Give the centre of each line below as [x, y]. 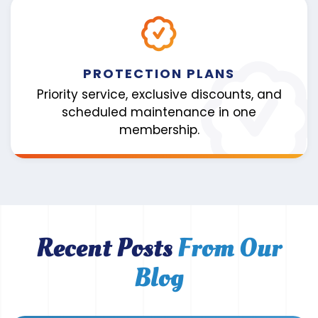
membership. [159, 130]
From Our [230, 248]
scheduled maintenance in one [159, 112]
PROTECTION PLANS [159, 74]
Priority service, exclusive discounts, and [159, 94]
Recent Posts [107, 248]
